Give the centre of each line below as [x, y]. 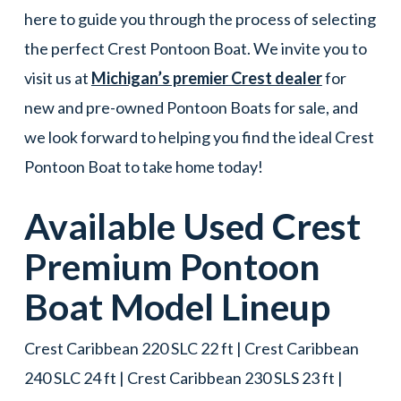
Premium [102, 267]
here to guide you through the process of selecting [200, 19]
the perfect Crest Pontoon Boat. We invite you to [195, 49]
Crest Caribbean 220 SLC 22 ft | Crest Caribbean [191, 349]
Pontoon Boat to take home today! [143, 167]
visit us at [57, 78]
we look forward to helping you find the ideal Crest [199, 137]
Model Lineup [220, 307]
